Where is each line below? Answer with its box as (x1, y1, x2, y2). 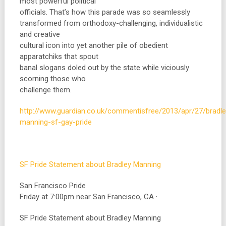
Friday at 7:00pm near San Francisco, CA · (19, 192, 157, 201)
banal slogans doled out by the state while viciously (19, 63, 189, 72)
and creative (19, 30, 60, 39)
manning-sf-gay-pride (19, 118, 92, 127)
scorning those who (19, 74, 86, 83)
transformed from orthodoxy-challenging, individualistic (19, 19, 203, 28)
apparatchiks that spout (19, 52, 98, 61)
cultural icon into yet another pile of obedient (19, 41, 168, 50)
